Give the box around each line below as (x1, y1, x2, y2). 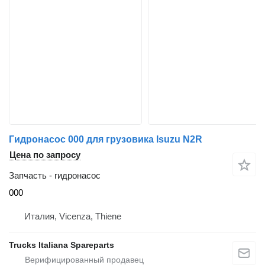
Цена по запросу (9, 150, 80, 160)
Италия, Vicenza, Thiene (24, 211, 121, 221)
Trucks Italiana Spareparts (9, 240, 114, 250)
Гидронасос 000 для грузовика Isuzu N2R (9, 134, 202, 144)
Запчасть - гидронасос (9, 170, 101, 180)
